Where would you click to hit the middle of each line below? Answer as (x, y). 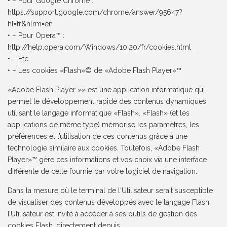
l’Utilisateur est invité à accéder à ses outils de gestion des (103, 214)
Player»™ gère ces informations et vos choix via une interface (107, 160)
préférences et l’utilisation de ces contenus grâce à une (98, 137)
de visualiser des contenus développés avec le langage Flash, (109, 202)
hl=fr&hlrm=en (30, 24)
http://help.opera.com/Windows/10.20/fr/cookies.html (100, 47)
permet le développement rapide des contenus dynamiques (107, 102)
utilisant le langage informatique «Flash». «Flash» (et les (99, 113)
